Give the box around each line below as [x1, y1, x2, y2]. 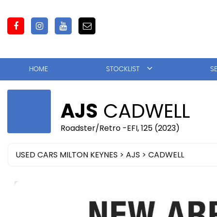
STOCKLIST [106, 66, 139, 73]
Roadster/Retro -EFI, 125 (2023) [61, 123, 180, 134]
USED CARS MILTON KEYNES [15, 149, 118, 160]
